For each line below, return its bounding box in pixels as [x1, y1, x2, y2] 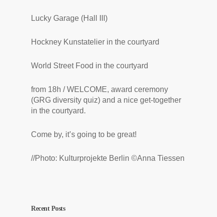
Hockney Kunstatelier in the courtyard [31, 38, 159, 46]
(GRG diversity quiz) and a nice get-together [31, 96, 181, 104]
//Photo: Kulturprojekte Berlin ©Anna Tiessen [31, 154, 185, 162]
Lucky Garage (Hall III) [31, 14, 108, 22]
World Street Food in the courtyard [31, 62, 148, 70]
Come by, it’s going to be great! [31, 130, 137, 139]
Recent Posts [31, 205, 65, 212]
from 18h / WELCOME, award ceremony [31, 85, 168, 93]
